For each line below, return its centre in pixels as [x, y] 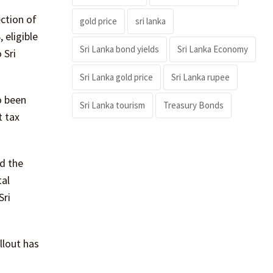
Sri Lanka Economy [213, 49]
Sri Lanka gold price [116, 77]
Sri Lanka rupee [200, 77]
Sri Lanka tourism [112, 105]
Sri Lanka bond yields [119, 49]
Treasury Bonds [193, 105]
